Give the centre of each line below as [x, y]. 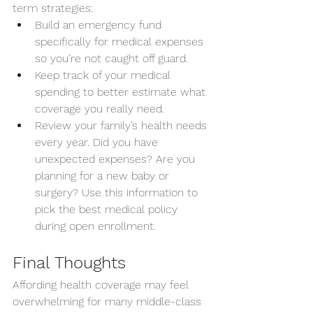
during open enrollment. [99, 226]
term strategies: [53, 8]
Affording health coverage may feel [102, 285]
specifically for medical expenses [121, 42]
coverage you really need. [100, 109]
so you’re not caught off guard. [111, 58]
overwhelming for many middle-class [109, 301]
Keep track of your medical [104, 75]
